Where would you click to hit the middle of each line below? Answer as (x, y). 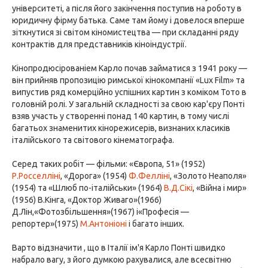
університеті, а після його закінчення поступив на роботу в (127, 8)
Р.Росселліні (36, 176)
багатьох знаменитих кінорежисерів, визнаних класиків (121, 128)
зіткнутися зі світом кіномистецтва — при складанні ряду (125, 32)
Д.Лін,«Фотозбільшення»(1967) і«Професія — (100, 212)
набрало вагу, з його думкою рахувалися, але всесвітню (122, 260)
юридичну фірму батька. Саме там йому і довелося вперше (128, 20)
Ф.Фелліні (149, 176)
